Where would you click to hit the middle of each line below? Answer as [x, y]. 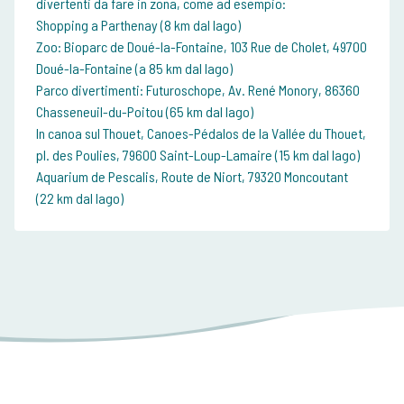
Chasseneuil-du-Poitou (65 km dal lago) [145, 112]
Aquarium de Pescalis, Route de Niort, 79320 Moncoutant [192, 177]
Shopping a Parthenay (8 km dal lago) [138, 25]
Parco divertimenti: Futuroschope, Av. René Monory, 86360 [198, 90]
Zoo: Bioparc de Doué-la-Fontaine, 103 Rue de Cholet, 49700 [202, 47]
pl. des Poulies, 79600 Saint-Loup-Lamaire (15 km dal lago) [198, 155]
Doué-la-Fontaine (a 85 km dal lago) [134, 69]
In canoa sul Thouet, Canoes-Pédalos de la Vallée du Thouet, [201, 133]
